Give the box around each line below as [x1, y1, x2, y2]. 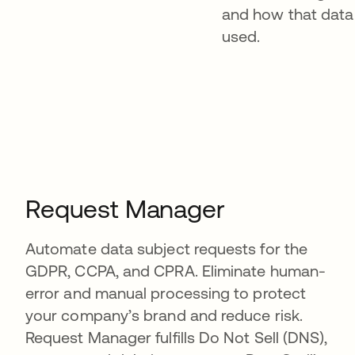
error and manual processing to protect [25, 284, 307, 302]
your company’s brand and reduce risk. [25, 306, 303, 324]
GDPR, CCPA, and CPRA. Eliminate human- [25, 261, 326, 280]
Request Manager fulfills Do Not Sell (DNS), [25, 328, 328, 346]
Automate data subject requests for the [25, 239, 308, 258]
